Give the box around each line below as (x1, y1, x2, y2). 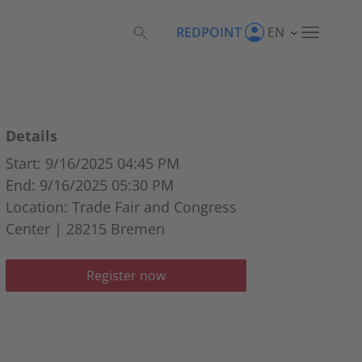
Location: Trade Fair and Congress (6, 197, 237, 217)
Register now (86, 267, 166, 284)
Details (6, 126, 57, 145)
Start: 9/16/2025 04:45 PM (6, 154, 179, 173)
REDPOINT (175, 23, 242, 41)
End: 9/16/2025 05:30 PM (6, 175, 174, 195)
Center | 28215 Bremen (6, 219, 165, 238)
